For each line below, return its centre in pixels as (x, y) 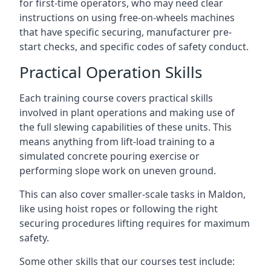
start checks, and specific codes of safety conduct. (134, 47)
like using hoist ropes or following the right (119, 209)
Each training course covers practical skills (116, 98)
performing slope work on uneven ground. (118, 171)
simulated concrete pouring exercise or (109, 156)
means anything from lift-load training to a (117, 142)
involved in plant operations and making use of (127, 113)
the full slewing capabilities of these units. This (126, 127)
